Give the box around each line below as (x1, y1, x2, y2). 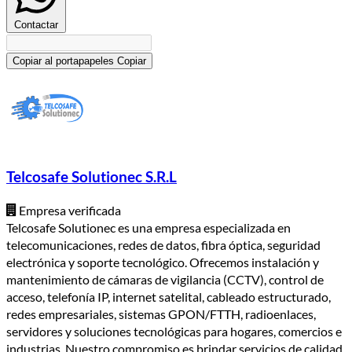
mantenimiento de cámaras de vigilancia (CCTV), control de (6, 271, 324, 287)
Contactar (14, 19, 58, 31)
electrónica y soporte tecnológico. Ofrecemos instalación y (6, 254, 319, 269)
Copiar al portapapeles (13, 55, 114, 68)
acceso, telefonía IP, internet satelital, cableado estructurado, (6, 288, 331, 304)
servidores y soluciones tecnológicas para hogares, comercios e (6, 323, 342, 339)
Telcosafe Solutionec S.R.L (6, 167, 177, 185)
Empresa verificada (16, 202, 121, 218)
